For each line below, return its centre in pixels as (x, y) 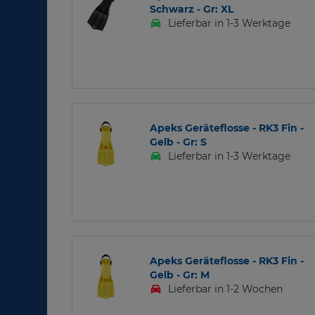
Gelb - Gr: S (178, 142)
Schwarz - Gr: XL (191, 9)
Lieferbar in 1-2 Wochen (224, 289)
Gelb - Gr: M (179, 275)
